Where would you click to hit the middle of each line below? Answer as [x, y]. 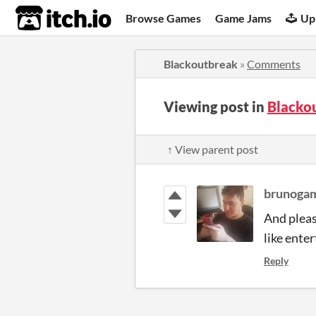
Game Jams [244, 18]
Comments [274, 64]
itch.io [46, 18]
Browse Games [164, 18]
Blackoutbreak [201, 64]
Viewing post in [215, 107]
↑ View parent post [213, 149]
